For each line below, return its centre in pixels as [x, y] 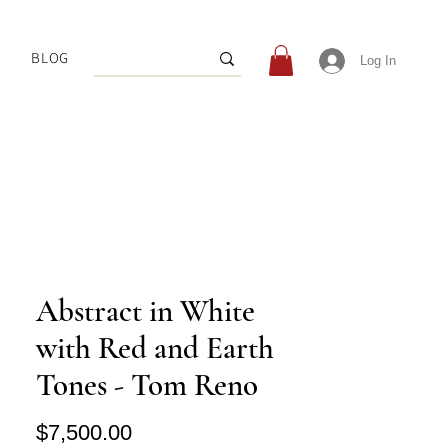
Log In [378, 60]
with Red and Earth [155, 348]
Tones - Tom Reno [147, 385]
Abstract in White [145, 311]
